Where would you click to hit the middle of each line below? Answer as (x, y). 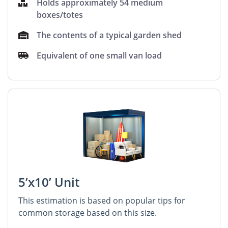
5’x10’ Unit (49, 182)
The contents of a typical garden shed (109, 35)
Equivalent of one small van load (99, 55)
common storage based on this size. (88, 213)
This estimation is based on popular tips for (102, 201)
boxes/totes (60, 15)
